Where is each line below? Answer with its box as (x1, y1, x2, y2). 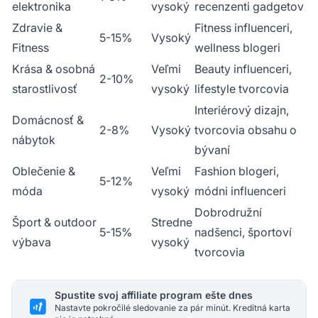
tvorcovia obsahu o (194, 122, 297, 137)
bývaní (194, 142, 230, 157)
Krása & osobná (12, 61, 95, 76)
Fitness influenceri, (194, 20, 292, 35)
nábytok (12, 132, 55, 147)
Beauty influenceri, (194, 61, 292, 76)
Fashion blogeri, (194, 163, 279, 178)
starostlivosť (12, 81, 77, 96)
